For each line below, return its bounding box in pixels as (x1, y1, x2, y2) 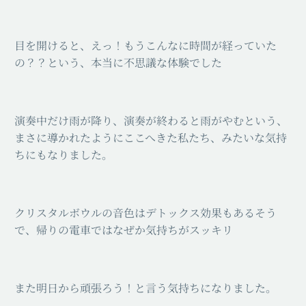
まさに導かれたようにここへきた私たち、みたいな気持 (14, 130, 287, 146)
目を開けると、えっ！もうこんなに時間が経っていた (14, 37, 277, 53)
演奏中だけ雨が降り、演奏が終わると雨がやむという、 (14, 113, 288, 129)
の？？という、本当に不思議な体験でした (14, 54, 222, 70)
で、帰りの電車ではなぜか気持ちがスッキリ (14, 222, 233, 238)
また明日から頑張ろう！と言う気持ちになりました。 (14, 280, 277, 296)
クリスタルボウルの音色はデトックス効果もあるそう (14, 205, 277, 221)
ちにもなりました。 (14, 147, 113, 163)
